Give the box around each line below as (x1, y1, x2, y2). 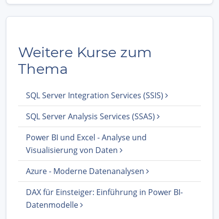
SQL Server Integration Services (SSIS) (26, 89, 165, 101)
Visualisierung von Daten (26, 144, 120, 155)
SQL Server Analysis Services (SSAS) (26, 110, 157, 122)
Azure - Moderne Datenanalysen (26, 165, 146, 176)
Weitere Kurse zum (18, 43, 152, 61)
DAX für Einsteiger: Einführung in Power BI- (26, 186, 183, 197)
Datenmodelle (26, 199, 80, 210)
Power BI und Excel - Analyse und (26, 131, 147, 143)
